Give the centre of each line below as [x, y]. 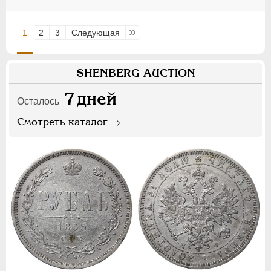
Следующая [96, 32]
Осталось [38, 101]
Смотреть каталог [62, 121]
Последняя [153, 32]
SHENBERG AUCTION [135, 73]
